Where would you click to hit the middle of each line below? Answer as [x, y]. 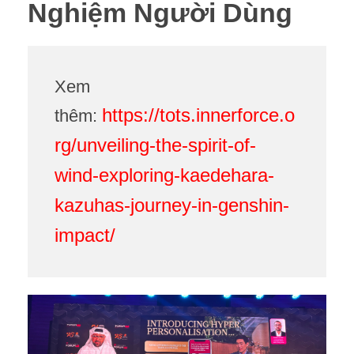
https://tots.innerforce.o [198, 115]
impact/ [85, 235]
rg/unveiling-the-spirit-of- [155, 145]
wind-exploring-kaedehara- [164, 175]
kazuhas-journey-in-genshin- [171, 205]
